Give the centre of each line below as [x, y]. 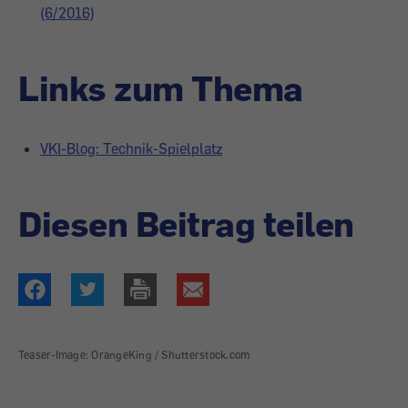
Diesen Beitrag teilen [186, 223]
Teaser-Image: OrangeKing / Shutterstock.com [134, 355]
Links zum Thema [161, 87]
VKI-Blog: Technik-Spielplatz [131, 148]
